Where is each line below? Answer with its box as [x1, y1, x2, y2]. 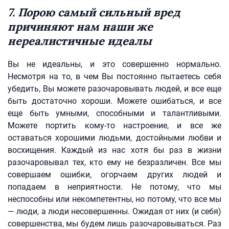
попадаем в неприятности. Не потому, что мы [8, 182, 221, 192]
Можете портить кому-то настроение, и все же [8, 121, 221, 130]
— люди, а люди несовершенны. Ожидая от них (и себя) [8, 207, 221, 216]
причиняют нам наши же [8, 19, 153, 34]
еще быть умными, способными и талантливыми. [8, 108, 221, 118]
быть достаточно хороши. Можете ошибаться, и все [8, 96, 221, 106]
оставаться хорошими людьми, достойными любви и [8, 133, 221, 143]
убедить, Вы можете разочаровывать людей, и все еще [8, 84, 221, 94]
